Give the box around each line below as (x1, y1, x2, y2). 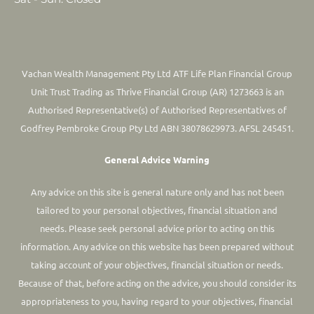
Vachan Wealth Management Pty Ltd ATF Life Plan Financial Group (22, 67, 292, 79)
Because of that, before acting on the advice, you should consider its (18, 276, 296, 289)
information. (20, 240, 71, 252)
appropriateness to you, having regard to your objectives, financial (21, 294, 293, 307)
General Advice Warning (104, 153, 210, 166)
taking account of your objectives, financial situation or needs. (31, 258, 283, 271)
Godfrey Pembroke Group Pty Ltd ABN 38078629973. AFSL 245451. (20, 121, 294, 134)
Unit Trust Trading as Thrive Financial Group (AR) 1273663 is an (30, 85, 284, 97)
